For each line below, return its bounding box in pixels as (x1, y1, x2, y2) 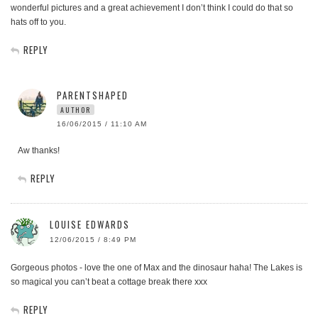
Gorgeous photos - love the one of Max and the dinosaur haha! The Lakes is (11, 263, 302, 273)
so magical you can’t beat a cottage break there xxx (11, 277, 207, 287)
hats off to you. (11, 17, 66, 28)
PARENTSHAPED (57, 88, 128, 103)
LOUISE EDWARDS (50, 217, 130, 232)
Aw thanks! (18, 146, 60, 156)
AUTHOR (60, 104, 91, 116)
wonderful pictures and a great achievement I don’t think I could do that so (11, 3, 293, 13)
